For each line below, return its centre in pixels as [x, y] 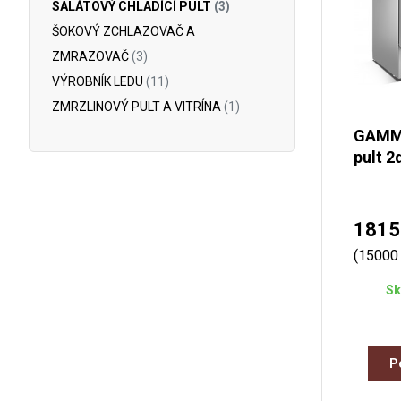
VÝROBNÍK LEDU [99, 81]
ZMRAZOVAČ [92, 56]
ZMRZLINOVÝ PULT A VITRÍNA [138, 107]
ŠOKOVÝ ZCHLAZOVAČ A [124, 31]
